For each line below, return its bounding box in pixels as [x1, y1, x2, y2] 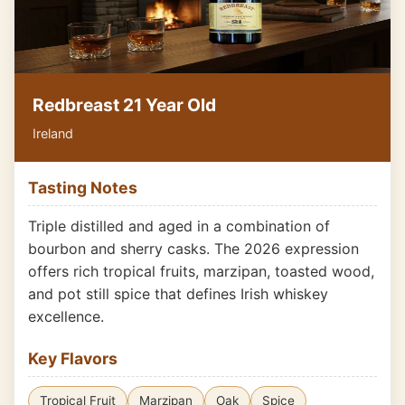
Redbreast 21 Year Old [33, 94, 216, 116]
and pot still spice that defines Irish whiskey [28, 285, 328, 303]
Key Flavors [28, 349, 118, 368]
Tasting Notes [28, 178, 137, 197]
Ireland [33, 126, 73, 141]
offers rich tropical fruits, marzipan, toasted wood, [28, 262, 374, 280]
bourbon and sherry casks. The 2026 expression [28, 240, 359, 258]
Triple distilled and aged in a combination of [28, 217, 330, 235]
